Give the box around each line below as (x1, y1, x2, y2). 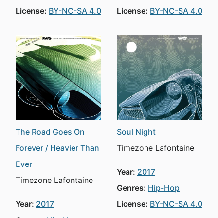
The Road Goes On (16, 127, 85, 137)
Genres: (117, 183, 146, 193)
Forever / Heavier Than (16, 143, 99, 153)
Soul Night (117, 127, 156, 137)
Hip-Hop (148, 183, 180, 193)
